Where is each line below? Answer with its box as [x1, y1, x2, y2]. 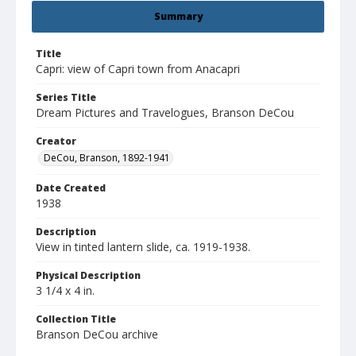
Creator [36, 134, 76, 149]
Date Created [36, 181, 106, 195]
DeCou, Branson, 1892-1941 [44, 151, 170, 165]
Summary [153, 10, 203, 24]
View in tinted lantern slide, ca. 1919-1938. [36, 239, 250, 255]
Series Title [36, 91, 96, 105]
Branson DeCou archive [36, 327, 158, 342]
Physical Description [36, 269, 141, 283]
